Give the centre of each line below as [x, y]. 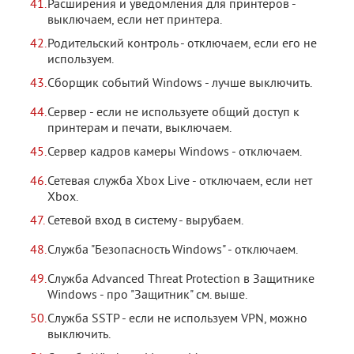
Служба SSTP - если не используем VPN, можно [177, 319]
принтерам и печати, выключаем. [139, 129]
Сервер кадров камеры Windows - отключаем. [175, 153]
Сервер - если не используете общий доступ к [173, 113]
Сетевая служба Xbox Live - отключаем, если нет [180, 182]
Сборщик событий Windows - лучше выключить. [180, 84]
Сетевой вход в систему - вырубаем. [145, 221]
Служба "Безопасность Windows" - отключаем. [173, 250]
